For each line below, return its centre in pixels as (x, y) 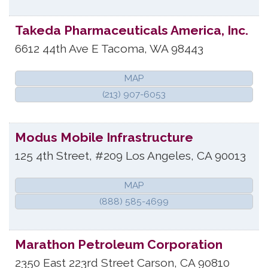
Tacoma (123, 48)
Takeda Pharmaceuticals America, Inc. (132, 30)
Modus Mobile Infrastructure (104, 138)
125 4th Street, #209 (69, 156)
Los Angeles (158, 156)
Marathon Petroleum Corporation (119, 245)
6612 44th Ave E (57, 48)
